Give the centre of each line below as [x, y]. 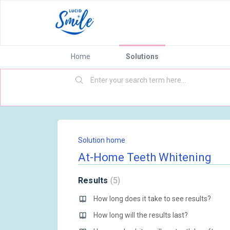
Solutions [142, 56]
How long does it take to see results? [152, 199]
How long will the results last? [141, 215]
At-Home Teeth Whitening [145, 157]
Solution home [102, 140]
